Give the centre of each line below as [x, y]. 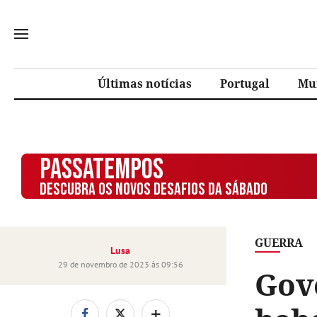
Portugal [245, 83]
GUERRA [279, 243]
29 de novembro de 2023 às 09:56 [120, 264]
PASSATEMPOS [101, 170]
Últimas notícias [145, 83]
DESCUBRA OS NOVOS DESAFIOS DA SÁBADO [153, 189]
